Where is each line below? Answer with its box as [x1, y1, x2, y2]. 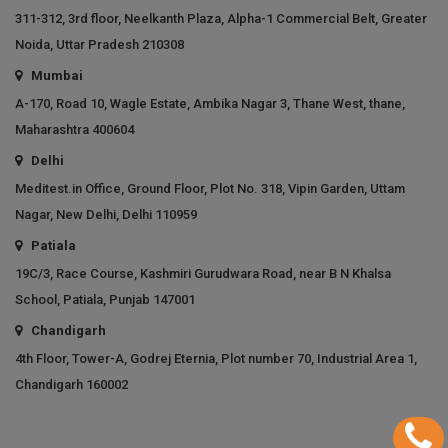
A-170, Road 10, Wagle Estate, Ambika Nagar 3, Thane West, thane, [15, 96, 405, 112]
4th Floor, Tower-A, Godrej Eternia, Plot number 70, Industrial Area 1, [15, 351, 417, 367]
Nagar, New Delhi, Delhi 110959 [15, 207, 197, 223]
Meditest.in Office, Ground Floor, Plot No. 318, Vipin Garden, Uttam [15, 181, 405, 197]
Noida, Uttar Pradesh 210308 [15, 37, 184, 53]
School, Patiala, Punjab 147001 [15, 292, 195, 308]
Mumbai [22, 68, 83, 84]
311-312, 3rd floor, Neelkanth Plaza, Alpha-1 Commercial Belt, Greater [15, 11, 427, 27]
